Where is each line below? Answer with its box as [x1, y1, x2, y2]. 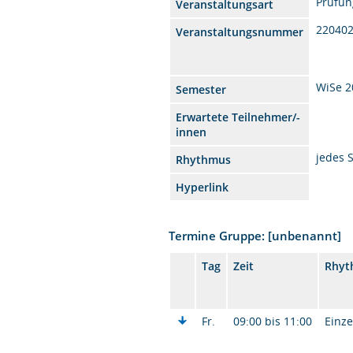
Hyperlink [176, 179, 229, 195]
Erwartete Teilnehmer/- [176, 109, 301, 124]
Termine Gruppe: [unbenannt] [169, 227, 342, 243]
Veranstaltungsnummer [176, 24, 304, 39]
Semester [176, 81, 227, 97]
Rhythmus [176, 151, 232, 167]
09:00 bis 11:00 [233, 313, 313, 329]
